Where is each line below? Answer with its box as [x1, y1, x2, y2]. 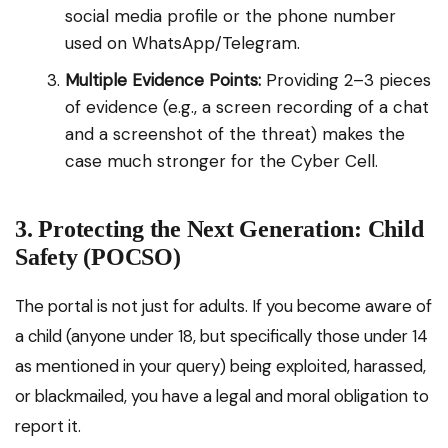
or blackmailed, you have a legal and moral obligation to [15, 385, 429, 408]
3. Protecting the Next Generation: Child [15, 216, 424, 243]
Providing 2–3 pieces [261, 69, 431, 92]
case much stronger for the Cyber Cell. [65, 150, 378, 173]
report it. [15, 415, 81, 438]
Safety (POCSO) [15, 244, 181, 271]
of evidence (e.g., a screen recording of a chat [65, 96, 429, 119]
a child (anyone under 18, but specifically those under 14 [15, 325, 428, 348]
